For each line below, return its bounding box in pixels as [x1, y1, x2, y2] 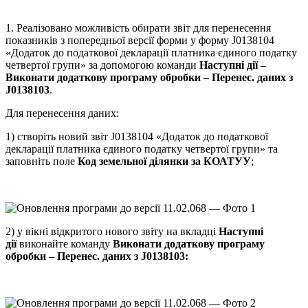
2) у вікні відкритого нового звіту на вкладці [5, 225, 219, 238]
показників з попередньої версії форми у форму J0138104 [5, 34, 274, 47]
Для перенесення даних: [5, 107, 119, 120]
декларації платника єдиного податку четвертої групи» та [5, 143, 278, 155]
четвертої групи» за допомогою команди [5, 59, 199, 71]
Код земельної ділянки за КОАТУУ [78, 155, 251, 168]
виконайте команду [16, 238, 113, 250]
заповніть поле [5, 155, 78, 168]
